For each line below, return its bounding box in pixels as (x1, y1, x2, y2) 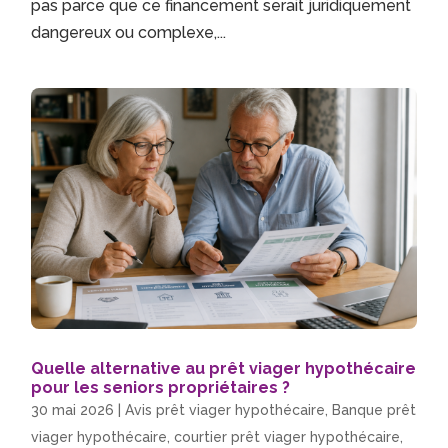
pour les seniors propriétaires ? (31, 378, 291, 398)
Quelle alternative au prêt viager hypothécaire (31, 359, 417, 379)
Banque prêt (332, 402, 417, 419)
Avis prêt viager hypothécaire (125, 402, 326, 419)
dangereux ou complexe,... (31, 23, 227, 43)
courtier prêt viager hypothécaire (174, 429, 401, 446)
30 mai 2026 (31, 402, 115, 419)
